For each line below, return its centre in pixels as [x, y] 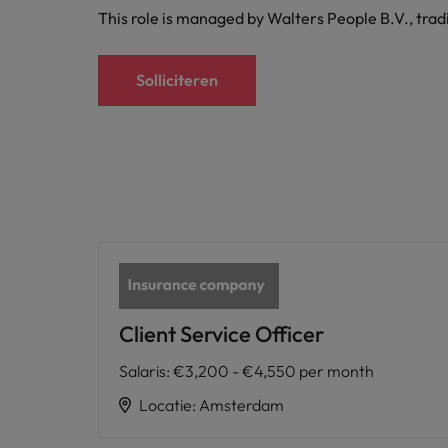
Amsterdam [241, 404]
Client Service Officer [221, 333]
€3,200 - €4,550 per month [273, 370]
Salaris [142, 370]
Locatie [165, 404]
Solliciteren [177, 80]
